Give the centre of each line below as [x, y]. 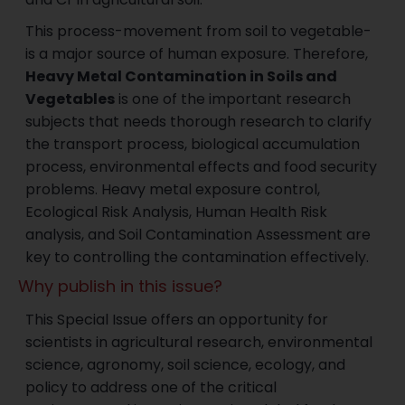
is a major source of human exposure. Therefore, [197, 54]
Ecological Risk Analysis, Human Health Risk [177, 212]
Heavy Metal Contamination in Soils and [182, 77]
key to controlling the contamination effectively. [198, 258]
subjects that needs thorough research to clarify [199, 122]
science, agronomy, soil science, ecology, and [186, 365]
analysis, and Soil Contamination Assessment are [198, 235]
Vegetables [71, 99]
